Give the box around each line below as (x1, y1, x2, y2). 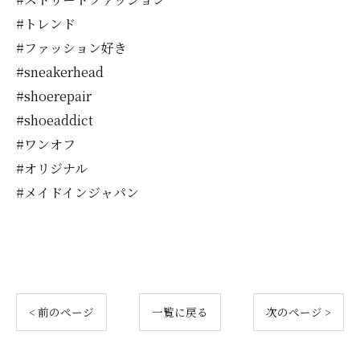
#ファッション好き (16, 39, 127, 58)
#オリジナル (16, 159, 88, 178)
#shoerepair (16, 87, 92, 106)
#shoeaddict (16, 111, 93, 130)
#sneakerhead (16, 63, 104, 82)
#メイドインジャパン (16, 183, 139, 202)
